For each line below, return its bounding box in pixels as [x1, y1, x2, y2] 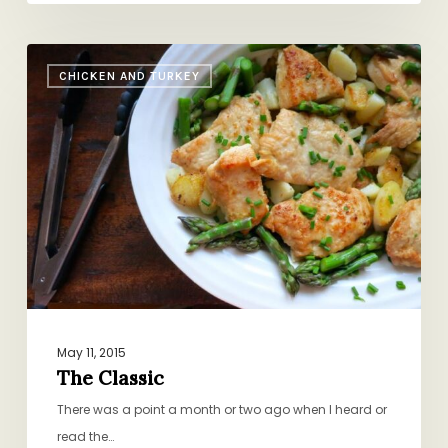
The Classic [56, 365, 164, 390]
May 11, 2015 [56, 343, 126, 361]
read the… [56, 427, 114, 445]
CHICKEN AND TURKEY [58, 68, 200, 83]
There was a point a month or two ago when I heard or [56, 400, 387, 418]
